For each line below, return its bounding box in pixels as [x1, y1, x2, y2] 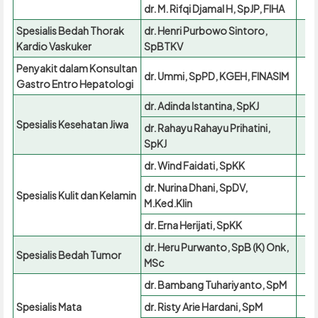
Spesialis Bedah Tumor [16, 248, 121, 262]
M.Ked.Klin [143, 197, 192, 210]
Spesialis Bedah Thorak [16, 24, 124, 38]
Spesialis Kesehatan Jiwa [16, 118, 128, 131]
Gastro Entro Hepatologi [16, 77, 133, 91]
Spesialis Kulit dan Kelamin [16, 189, 136, 202]
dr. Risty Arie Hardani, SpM [143, 300, 263, 314]
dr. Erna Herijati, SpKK [143, 219, 242, 232]
